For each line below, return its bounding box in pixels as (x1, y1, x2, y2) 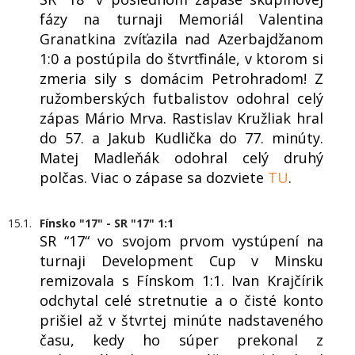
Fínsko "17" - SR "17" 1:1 (40, 216, 174, 231)
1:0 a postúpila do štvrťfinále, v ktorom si (40, 49, 323, 69)
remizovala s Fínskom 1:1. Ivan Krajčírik (40, 271, 323, 291)
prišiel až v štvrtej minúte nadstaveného (40, 311, 323, 330)
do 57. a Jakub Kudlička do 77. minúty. (40, 128, 323, 148)
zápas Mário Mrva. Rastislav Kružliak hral (40, 109, 323, 128)
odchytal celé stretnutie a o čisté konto (40, 291, 323, 311)
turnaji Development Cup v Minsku (40, 251, 323, 271)
